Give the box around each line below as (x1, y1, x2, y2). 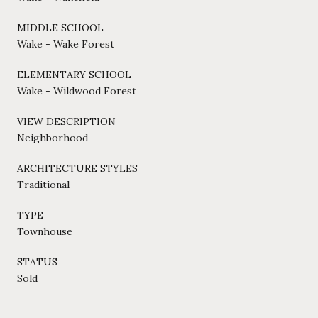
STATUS (17, 255, 57, 268)
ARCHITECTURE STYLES (17, 161, 138, 175)
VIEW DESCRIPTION (17, 114, 116, 128)
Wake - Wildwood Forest (17, 84, 136, 97)
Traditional (17, 177, 70, 191)
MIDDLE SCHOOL (17, 21, 104, 34)
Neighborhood (17, 131, 88, 144)
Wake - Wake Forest (17, 37, 114, 50)
